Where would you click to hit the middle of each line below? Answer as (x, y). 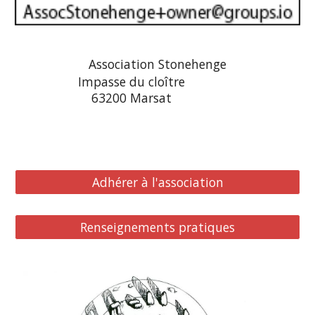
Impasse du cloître (132, 81)
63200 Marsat (132, 97)
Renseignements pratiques (157, 227)
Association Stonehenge (157, 64)
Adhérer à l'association (157, 182)
